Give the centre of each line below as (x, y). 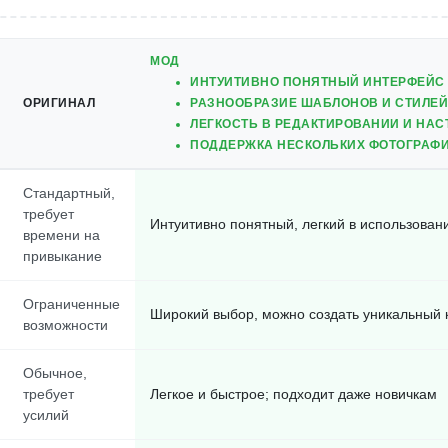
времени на (61, 235)
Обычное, (55, 373)
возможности (65, 325)
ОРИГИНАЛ (59, 103)
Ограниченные (71, 304)
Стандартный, (69, 193)
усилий (46, 415)
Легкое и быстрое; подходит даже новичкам (293, 394)
